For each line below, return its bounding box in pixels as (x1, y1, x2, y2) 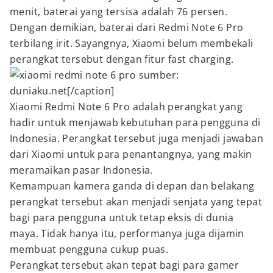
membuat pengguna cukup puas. (10, 243, 169, 256)
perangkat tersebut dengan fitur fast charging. (10, 52, 234, 66)
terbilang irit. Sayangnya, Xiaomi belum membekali (10, 37, 253, 50)
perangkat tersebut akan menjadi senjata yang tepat (10, 195, 262, 208)
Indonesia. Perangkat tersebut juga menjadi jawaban (10, 132, 263, 145)
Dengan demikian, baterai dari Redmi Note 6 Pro (10, 21, 244, 34)
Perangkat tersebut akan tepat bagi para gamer (10, 258, 239, 272)
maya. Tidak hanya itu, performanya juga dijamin (10, 227, 244, 240)
